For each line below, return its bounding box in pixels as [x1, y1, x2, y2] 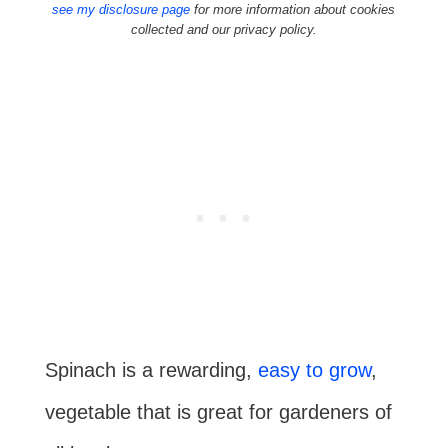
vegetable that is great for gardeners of [44, 401, 392, 423]
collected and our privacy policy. [130, 22, 317, 37]
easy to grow [257, 359, 371, 381]
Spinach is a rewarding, [44, 359, 258, 381]
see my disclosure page [52, 2, 191, 17]
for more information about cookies [190, 2, 396, 17]
